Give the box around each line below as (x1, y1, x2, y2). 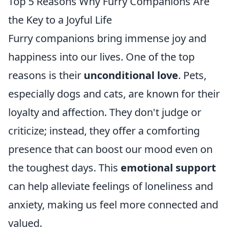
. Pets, (178, 68, 206, 83)
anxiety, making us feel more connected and (8, 198, 218, 212)
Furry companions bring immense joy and (8, 31, 206, 46)
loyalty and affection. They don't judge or (8, 105, 201, 120)
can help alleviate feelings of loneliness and (8, 179, 213, 194)
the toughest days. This (8, 161, 121, 175)
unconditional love (84, 68, 178, 83)
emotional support (121, 161, 216, 175)
